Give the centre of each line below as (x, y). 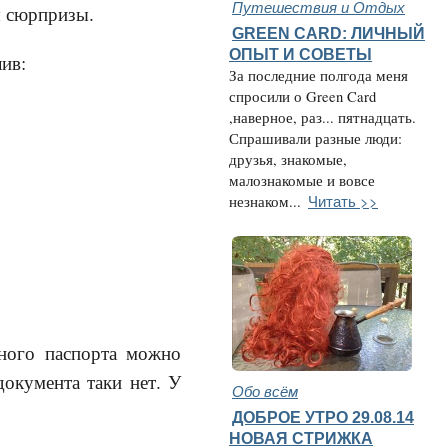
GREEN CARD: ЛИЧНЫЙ (328, 33)
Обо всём (265, 390)
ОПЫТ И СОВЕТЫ (300, 54)
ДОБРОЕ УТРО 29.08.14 (323, 417)
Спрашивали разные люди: (315, 138)
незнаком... (265, 201)
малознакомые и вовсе (302, 180)
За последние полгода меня (318, 75)
